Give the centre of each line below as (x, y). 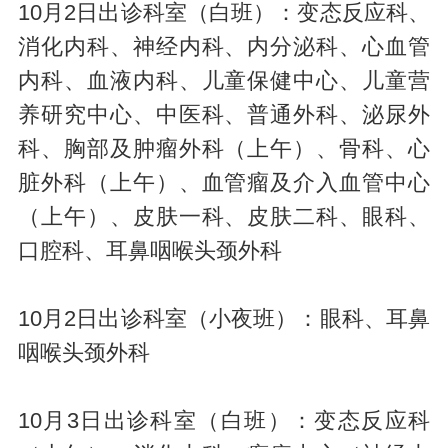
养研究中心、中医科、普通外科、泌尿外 (224, 114)
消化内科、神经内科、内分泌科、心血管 (224, 46)
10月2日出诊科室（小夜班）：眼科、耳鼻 (224, 318)
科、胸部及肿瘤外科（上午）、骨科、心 (224, 148)
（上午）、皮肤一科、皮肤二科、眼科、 (224, 216)
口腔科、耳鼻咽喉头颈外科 (149, 250)
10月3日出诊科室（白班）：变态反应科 (224, 420)
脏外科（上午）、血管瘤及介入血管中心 (224, 182)
